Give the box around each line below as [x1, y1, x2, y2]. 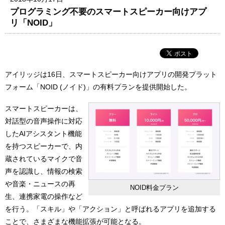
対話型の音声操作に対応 [5, 117, 82, 126]
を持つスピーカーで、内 [5, 142, 82, 151]
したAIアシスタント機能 [5, 130, 82, 138]
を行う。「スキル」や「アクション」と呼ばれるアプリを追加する [5, 205, 216, 213]
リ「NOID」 [10, 17, 57, 28]
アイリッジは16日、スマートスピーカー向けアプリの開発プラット [5, 70, 217, 78]
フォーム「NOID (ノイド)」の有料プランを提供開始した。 [5, 82, 191, 91]
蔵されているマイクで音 [5, 155, 82, 163]
